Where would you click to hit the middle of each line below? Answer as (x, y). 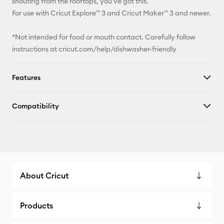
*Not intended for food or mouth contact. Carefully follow (104, 37)
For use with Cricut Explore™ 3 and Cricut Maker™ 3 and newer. (111, 13)
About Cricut (44, 175)
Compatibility (35, 106)
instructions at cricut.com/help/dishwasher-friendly (94, 49)
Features (26, 77)
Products (36, 205)
